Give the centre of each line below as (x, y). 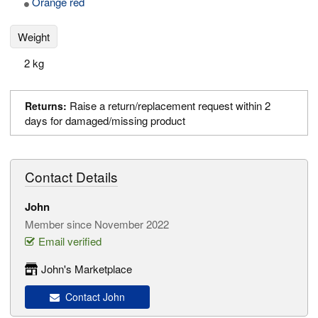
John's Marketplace (87, 269)
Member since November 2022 (97, 224)
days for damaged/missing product (105, 120)
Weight (34, 37)
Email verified (70, 241)
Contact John (92, 297)
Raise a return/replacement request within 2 (169, 105)
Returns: (46, 106)
